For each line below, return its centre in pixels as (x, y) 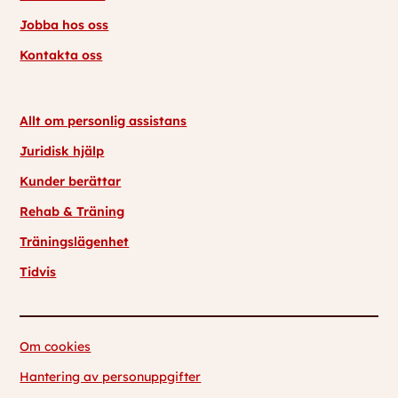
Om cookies (56, 347)
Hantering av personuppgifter (111, 377)
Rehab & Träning (72, 212)
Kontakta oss (61, 56)
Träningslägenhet (75, 242)
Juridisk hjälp (62, 151)
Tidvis (38, 272)
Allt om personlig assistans (103, 121)
